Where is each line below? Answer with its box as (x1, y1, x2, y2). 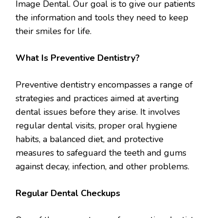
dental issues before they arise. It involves (16, 106, 180, 118)
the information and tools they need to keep (16, 11, 188, 23)
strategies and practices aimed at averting (16, 92, 179, 104)
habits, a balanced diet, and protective (16, 133, 163, 145)
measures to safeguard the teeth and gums (16, 146, 186, 159)
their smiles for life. (16, 25, 91, 37)
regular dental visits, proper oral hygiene (16, 119, 177, 131)
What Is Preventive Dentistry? (16, 52, 140, 64)
